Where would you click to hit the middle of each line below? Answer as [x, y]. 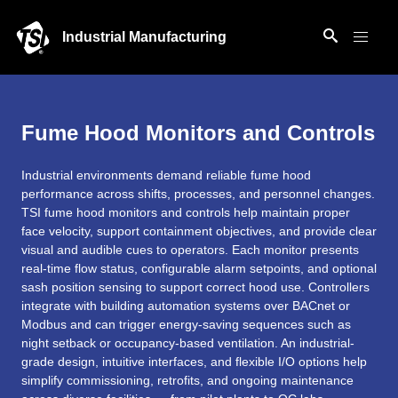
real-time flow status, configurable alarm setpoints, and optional [199, 268]
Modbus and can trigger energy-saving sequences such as [186, 324]
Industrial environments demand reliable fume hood [166, 175]
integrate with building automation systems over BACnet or [186, 306]
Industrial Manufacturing [145, 37]
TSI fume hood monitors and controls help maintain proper [186, 212]
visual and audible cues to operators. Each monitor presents [190, 250]
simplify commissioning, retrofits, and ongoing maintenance [187, 380]
